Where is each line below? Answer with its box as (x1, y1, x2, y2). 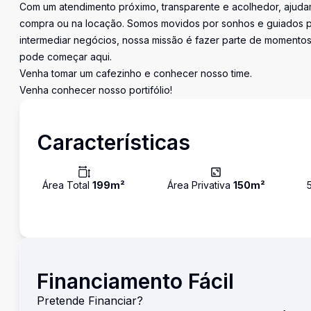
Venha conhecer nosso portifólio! (19, 84, 172, 96)
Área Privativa (167, 179, 233, 191)
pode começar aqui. (19, 51, 112, 62)
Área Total (42, 179, 92, 191)
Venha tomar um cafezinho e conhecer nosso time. (19, 67, 252, 79)
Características (37, 130, 190, 155)
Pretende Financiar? (37, 294, 143, 308)
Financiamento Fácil (37, 269, 234, 294)
